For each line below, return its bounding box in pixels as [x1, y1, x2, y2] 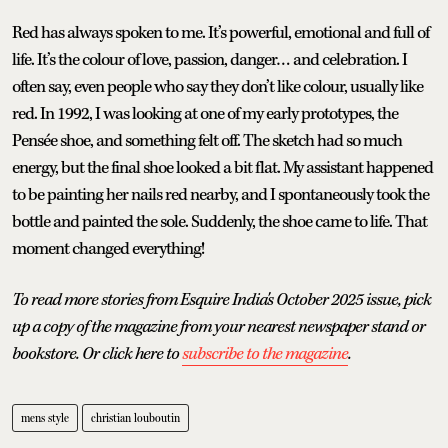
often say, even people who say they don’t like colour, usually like [12, 75, 423, 98]
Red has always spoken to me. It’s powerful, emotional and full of [12, 21, 429, 44]
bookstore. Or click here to [12, 342, 182, 365]
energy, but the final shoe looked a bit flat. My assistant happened [12, 156, 433, 179]
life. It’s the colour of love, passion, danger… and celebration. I [12, 48, 407, 71]
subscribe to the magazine [182, 342, 348, 365]
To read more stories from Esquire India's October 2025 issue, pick [12, 288, 431, 311]
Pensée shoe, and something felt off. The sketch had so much [12, 129, 402, 152]
